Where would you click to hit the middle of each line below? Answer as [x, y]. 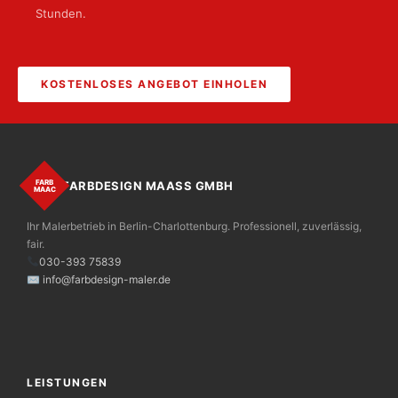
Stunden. [61, 13]
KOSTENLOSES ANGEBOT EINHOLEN [154, 84]
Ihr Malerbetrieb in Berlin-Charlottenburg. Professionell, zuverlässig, [194, 226]
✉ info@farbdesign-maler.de [99, 279]
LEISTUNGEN [67, 382]
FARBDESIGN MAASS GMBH [143, 185]
